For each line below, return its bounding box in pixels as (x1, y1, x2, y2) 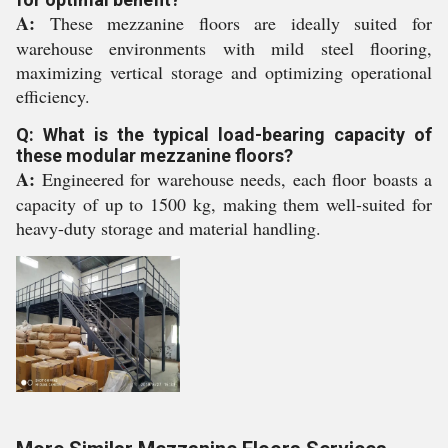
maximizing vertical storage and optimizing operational (16, 60, 432, 84)
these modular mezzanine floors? (16, 145, 293, 166)
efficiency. (16, 84, 90, 108)
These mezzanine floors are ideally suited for (35, 11, 432, 35)
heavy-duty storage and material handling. (16, 216, 321, 240)
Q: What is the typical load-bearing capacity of (16, 124, 432, 145)
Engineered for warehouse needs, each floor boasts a (35, 167, 432, 191)
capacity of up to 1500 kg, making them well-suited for (16, 192, 432, 216)
